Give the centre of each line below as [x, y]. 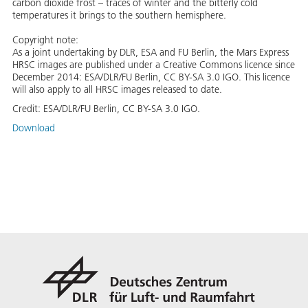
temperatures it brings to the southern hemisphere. [119, 15]
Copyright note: [45, 40]
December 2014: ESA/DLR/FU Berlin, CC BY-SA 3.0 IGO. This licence [151, 77]
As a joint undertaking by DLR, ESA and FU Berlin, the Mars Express [151, 53]
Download [34, 128]
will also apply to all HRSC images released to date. [117, 90]
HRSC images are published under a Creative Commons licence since [154, 65]
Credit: [28, 109]
